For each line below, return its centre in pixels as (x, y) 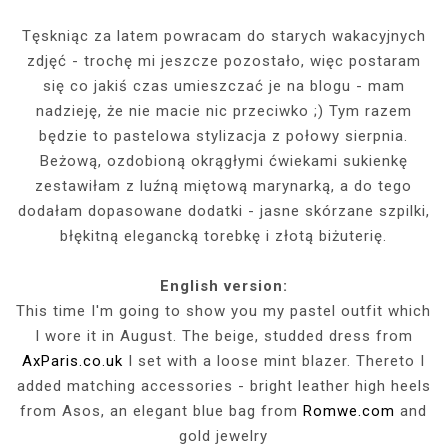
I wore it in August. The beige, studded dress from (223, 335)
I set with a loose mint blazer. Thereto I (274, 360)
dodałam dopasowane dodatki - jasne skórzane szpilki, (223, 210)
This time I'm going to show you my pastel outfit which (224, 310)
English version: (223, 285)
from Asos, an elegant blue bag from (162, 410)
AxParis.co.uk (73, 360)
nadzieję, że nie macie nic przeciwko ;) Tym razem (223, 110)
